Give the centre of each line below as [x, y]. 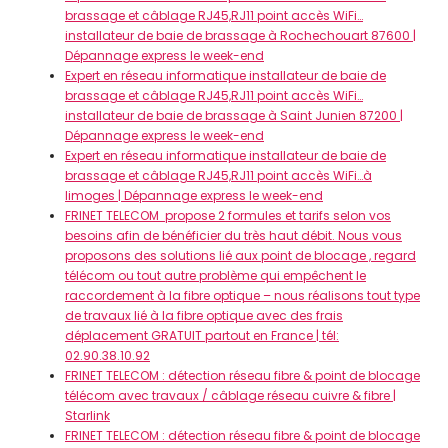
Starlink [87, 415]
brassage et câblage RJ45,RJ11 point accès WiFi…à [218, 175]
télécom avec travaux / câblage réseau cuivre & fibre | [230, 395]
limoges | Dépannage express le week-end [194, 195]
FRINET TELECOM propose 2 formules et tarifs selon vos [228, 215]
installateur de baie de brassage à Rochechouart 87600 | [240, 35]
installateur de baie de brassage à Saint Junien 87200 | [234, 115]
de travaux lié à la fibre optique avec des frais [204, 315]
